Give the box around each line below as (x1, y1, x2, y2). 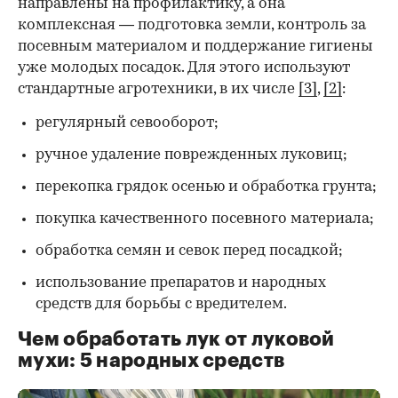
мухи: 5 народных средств (18, 350, 285, 370)
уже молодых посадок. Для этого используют (18, 60, 350, 76)
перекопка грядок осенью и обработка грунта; (36, 179, 377, 195)
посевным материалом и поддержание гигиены (18, 38, 373, 54)
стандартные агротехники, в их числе (18, 81, 298, 97)
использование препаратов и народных (36, 275, 326, 291)
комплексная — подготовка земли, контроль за (18, 17, 366, 33)
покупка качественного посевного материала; (36, 211, 374, 227)
